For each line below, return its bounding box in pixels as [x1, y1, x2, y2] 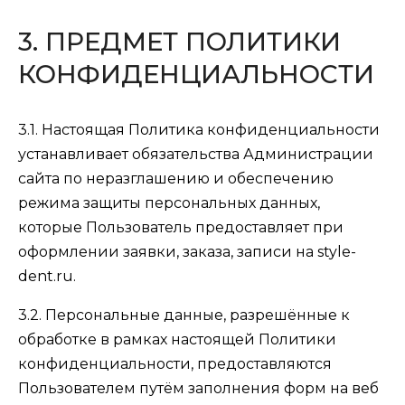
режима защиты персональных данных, [18, 194, 320, 212]
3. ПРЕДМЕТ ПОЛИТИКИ [18, 26, 341, 57]
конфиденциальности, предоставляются [18, 355, 332, 372]
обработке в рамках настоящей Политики [18, 331, 336, 348]
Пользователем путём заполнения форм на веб [18, 380, 379, 397]
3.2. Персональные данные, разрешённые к [18, 306, 350, 324]
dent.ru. [18, 268, 76, 285]
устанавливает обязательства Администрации [18, 146, 373, 163]
